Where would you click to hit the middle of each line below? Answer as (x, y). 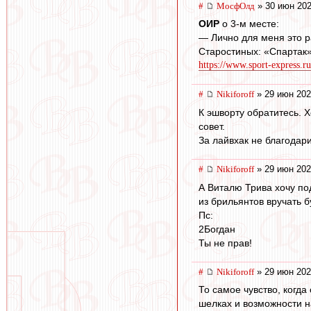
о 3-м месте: (249, 24)
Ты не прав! (225, 243)
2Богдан (217, 229)
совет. (212, 127)
